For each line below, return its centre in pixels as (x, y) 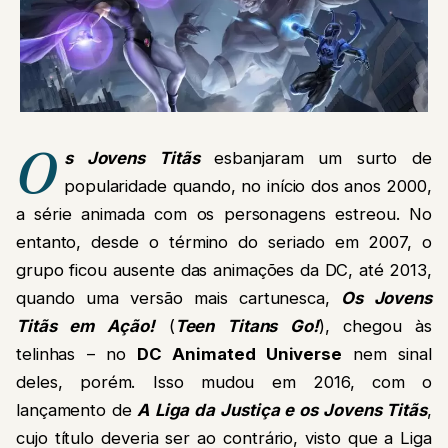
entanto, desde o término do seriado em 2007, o (224, 242)
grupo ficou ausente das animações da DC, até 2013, (224, 270)
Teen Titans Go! (246, 326)
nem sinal (387, 354)
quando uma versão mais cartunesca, (179, 298)
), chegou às (375, 326)
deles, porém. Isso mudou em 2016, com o (224, 382)
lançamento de (74, 410)
